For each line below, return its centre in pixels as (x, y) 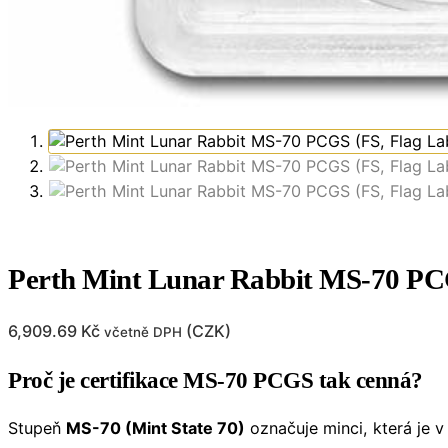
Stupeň (37, 428)
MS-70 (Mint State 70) (155, 428)
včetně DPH (143, 332)
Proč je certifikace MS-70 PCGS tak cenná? (215, 381)
